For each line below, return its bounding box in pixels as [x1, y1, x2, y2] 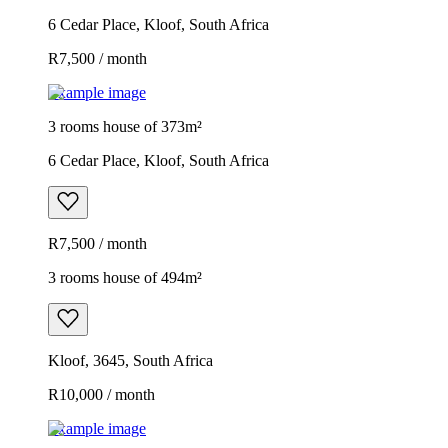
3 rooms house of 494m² [48, 268, 202, 286]
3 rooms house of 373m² [48, 117, 202, 135]
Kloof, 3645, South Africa [48, 351, 213, 369]
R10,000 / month [48, 385, 155, 403]
